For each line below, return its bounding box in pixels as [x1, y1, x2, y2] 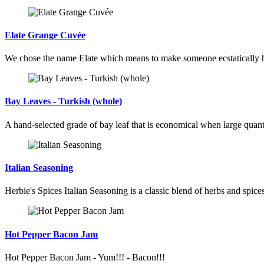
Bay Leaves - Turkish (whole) [5, 96, 122, 107]
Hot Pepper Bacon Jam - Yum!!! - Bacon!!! [5, 252, 165, 262]
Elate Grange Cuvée [5, 29, 85, 40]
